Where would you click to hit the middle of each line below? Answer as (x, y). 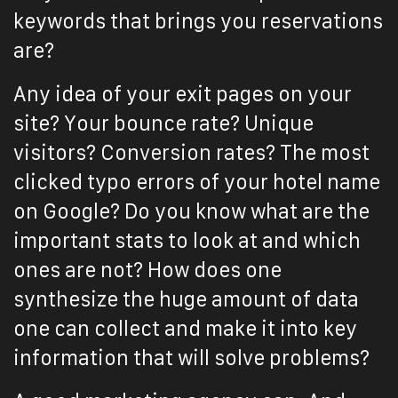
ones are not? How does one (147, 270)
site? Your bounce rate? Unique (163, 123)
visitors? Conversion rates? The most (191, 153)
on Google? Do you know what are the (191, 211)
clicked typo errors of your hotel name (197, 182)
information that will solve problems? (191, 358)
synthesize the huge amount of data (186, 299)
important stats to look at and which (187, 241)
